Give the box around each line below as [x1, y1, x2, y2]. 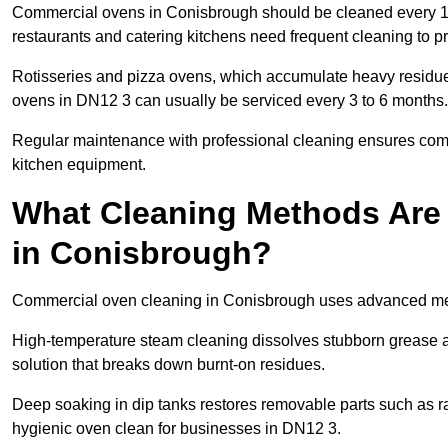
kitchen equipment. [12, 156, 146, 174]
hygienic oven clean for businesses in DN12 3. [12, 420, 341, 438]
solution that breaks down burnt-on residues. [12, 356, 325, 374]
